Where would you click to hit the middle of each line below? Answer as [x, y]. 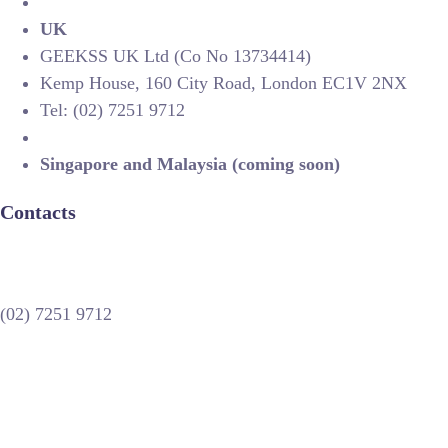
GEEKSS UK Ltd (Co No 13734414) [175, 55]
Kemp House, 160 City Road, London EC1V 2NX [223, 82]
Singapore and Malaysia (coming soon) [190, 163]
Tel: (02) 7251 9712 [112, 109]
